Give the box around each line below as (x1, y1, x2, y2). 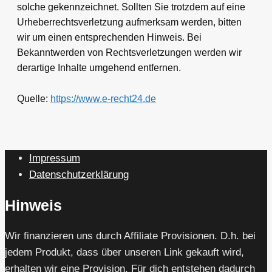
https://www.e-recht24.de (50, 93, 156, 104)
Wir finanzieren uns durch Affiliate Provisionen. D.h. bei (5, 229, 256, 242)
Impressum (29, 152, 80, 165)
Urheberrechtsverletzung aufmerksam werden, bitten (17, 17, 242, 27)
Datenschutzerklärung (29, 169, 129, 181)
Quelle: (17, 93, 50, 104)
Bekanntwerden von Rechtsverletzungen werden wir (17, 47, 242, 58)
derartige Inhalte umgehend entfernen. (17, 63, 181, 73)
